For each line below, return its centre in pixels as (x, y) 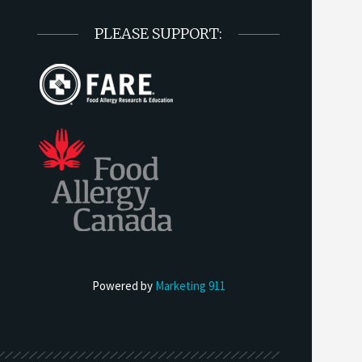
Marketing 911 (190, 285)
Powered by (123, 285)
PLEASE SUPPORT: (158, 33)
